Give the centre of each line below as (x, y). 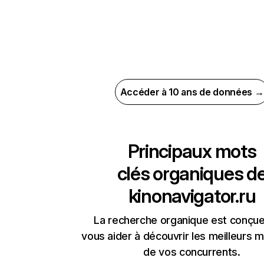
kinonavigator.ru (192, 196)
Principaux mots (192, 151)
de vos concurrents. (192, 252)
